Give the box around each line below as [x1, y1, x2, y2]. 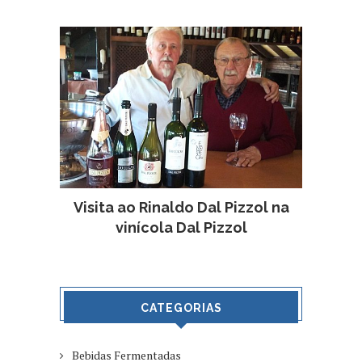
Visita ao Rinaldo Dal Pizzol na [73, 199, 289, 217]
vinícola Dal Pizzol [115, 219, 247, 237]
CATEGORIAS [140, 301, 222, 315]
